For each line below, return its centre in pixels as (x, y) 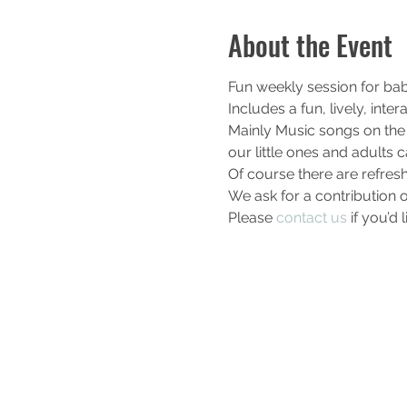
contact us (311, 218)
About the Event (310, 45)
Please (252, 218)
